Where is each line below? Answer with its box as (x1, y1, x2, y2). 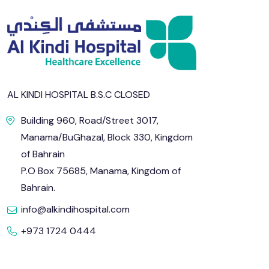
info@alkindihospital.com (21, 203, 130, 216)
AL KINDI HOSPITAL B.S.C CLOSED (7, 88, 150, 101)
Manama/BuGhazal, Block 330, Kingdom (21, 131, 193, 144)
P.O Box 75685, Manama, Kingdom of (21, 165, 181, 178)
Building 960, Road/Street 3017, (21, 114, 159, 127)
